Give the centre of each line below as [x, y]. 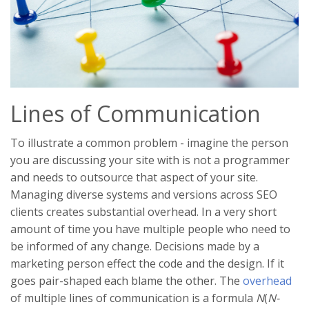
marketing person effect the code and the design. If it [147, 263]
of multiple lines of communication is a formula [133, 298]
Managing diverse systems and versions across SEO [144, 194]
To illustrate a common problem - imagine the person [149, 142]
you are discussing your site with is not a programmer [150, 160]
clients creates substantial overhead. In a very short [143, 211]
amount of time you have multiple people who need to [150, 229]
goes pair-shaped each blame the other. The [127, 280]
